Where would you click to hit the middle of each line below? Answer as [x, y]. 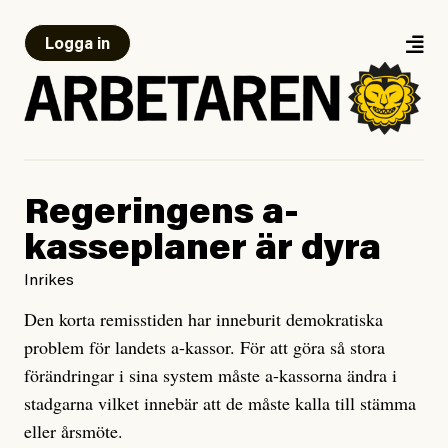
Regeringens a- [161, 215]
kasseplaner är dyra [202, 251]
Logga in [77, 45]
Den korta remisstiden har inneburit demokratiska [203, 319]
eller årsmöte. [73, 431]
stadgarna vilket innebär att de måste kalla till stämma [220, 403]
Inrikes [49, 281]
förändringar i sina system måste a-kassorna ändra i [210, 375]
